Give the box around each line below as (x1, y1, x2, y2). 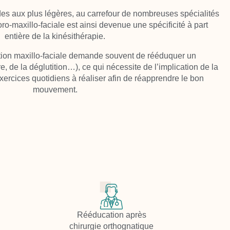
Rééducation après (76, 210, 146, 220)
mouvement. (32, 85, 78, 94)
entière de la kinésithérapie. (5, 31, 105, 41)
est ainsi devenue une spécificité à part (65, 20, 208, 29)
